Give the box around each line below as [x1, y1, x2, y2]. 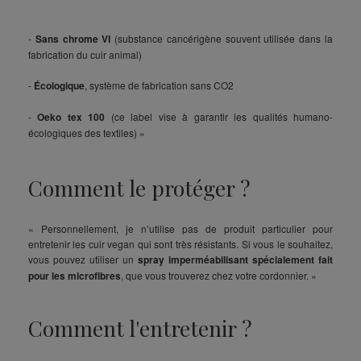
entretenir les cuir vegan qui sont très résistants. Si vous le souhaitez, [28, 236, 333, 251]
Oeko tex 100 [37, 109, 106, 124]
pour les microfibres [28, 268, 121, 283]
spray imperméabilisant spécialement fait [138, 251, 333, 267]
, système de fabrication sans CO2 [85, 77, 234, 92]
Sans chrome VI [35, 31, 111, 46]
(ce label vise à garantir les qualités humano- [105, 109, 334, 123]
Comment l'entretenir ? [28, 313, 251, 342]
